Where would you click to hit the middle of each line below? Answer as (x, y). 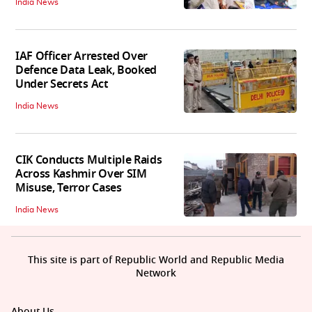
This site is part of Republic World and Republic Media (156, 260)
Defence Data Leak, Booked (86, 71)
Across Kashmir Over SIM (81, 174)
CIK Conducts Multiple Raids (89, 161)
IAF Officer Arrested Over (81, 57)
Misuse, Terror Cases (69, 188)
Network (156, 274)
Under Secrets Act (62, 85)
